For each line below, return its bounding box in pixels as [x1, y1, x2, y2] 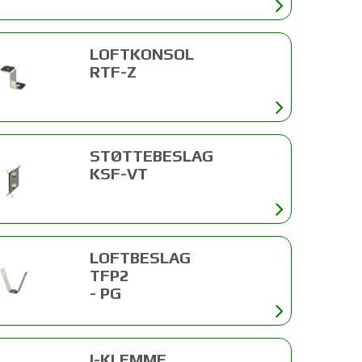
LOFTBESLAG [90, 248, 192, 267]
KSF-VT [90, 163, 149, 183]
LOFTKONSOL [90, 44, 195, 63]
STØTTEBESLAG [90, 145, 214, 165]
